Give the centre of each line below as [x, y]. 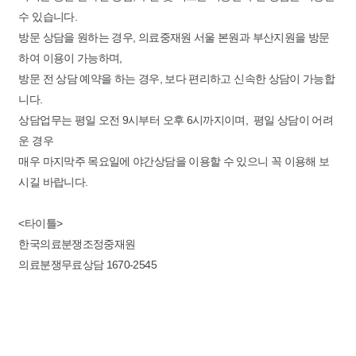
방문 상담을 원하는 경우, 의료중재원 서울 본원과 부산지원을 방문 [174, 37]
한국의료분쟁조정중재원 [77, 244]
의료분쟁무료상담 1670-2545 [89, 265]
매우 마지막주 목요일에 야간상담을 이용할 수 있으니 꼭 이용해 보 [174, 161]
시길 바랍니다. [53, 182]
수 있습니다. [48, 17]
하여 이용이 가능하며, [70, 58]
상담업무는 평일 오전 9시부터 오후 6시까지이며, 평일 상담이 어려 [176, 120]
